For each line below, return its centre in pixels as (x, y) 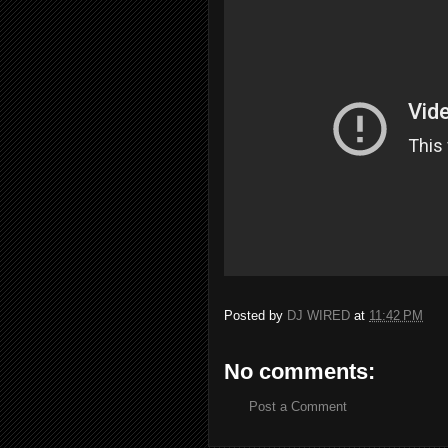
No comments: (299, 371)
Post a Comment (298, 406)
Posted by (255, 316)
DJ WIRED (318, 316)
